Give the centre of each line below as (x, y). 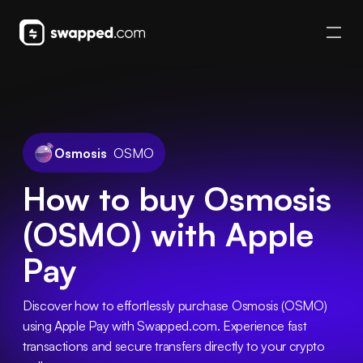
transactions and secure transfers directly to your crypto (174, 346)
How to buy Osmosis (177, 199)
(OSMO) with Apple (168, 234)
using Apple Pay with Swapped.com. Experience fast (165, 326)
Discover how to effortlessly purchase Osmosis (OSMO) (175, 305)
